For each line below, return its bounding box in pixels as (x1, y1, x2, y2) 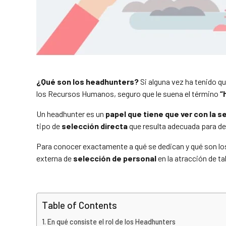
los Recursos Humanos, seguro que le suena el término (36, 89, 220, 99)
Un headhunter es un (36, 109, 105, 119)
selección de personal (72, 153, 156, 163)
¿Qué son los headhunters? (36, 77, 139, 87)
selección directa (62, 121, 129, 131)
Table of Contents (42, 199, 117, 211)
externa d (36, 153, 68, 163)
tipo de (36, 121, 62, 131)
